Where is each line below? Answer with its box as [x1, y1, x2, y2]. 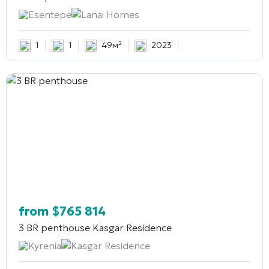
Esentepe [28, 8, 71, 20]
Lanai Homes [81, 8, 139, 20]
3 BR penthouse [19, 221, 90, 234]
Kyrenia [28, 239, 61, 252]
